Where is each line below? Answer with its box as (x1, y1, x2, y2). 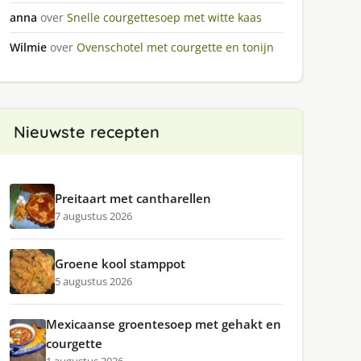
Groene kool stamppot (54, 255, 185, 272)
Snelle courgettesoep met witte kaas (66, 10, 262, 25)
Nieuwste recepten (13, 122, 160, 142)
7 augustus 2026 (54, 209, 132, 223)
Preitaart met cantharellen (54, 190, 211, 206)
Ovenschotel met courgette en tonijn (76, 39, 274, 55)
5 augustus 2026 (54, 274, 132, 288)
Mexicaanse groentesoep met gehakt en (45, 316, 281, 332)
